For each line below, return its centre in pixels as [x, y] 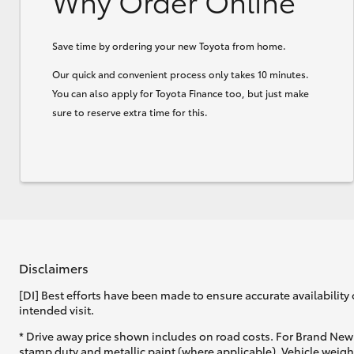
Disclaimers [54, 267]
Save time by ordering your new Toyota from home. [169, 45]
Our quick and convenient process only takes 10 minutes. [181, 73]
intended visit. [56, 310]
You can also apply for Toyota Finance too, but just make [181, 92]
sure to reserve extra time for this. [130, 111]
